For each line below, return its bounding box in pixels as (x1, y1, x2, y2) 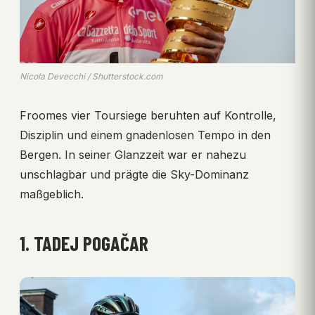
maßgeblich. (20, 187, 84, 202)
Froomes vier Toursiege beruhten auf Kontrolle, (20, 108, 276, 123)
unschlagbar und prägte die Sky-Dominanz (20, 167, 249, 182)
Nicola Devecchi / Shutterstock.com (20, 71, 163, 82)
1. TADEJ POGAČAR (20, 231, 148, 256)
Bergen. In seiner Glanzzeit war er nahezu (20, 148, 246, 162)
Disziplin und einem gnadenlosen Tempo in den (20, 128, 271, 143)
